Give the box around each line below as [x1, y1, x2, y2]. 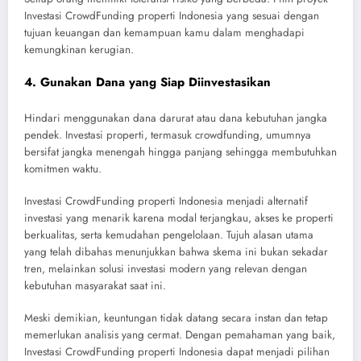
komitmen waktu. [24, 160, 102, 176]
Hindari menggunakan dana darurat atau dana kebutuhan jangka [24, 110, 327, 126]
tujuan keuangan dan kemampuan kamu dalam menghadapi [24, 25, 305, 41]
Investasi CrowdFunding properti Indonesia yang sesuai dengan [24, 8, 319, 24]
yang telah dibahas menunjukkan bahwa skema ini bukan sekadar [24, 243, 328, 259]
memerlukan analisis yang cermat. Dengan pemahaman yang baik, [24, 327, 335, 343]
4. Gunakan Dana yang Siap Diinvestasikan [24, 73, 271, 92]
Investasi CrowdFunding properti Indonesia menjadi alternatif [24, 193, 308, 209]
